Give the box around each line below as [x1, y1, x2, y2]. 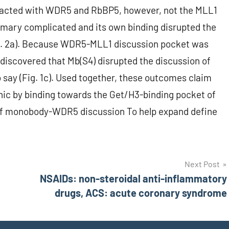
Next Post [185, 159, 220, 169]
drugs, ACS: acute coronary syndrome [55, 187, 227, 199]
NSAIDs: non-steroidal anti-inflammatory [40, 172, 227, 185]
